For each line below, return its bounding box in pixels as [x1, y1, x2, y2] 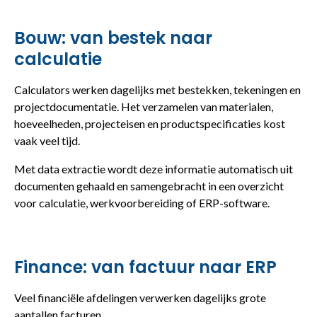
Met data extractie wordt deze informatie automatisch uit [14, 161, 293, 175]
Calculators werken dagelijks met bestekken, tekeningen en [14, 82, 301, 96]
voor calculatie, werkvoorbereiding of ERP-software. [14, 195, 270, 209]
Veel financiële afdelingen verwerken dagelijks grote [14, 290, 266, 304]
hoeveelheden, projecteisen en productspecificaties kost [14, 116, 285, 130]
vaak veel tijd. [14, 133, 80, 147]
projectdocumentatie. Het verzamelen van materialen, [14, 99, 273, 113]
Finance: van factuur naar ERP [14, 255, 277, 279]
